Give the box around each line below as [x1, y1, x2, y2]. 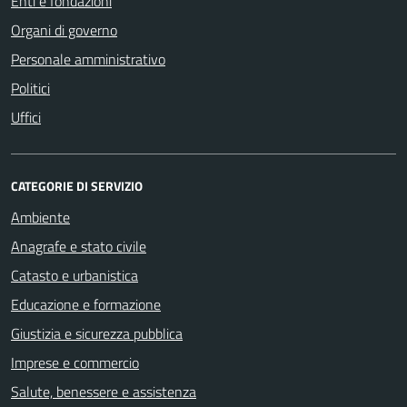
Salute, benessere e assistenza [11, 381, 196, 403]
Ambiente [11, 206, 70, 229]
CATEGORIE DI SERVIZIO [11, 176, 143, 196]
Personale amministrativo [11, 48, 165, 71]
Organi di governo [11, 19, 117, 42]
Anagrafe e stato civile [11, 235, 146, 258]
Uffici [11, 106, 41, 129]
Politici [11, 77, 50, 100]
